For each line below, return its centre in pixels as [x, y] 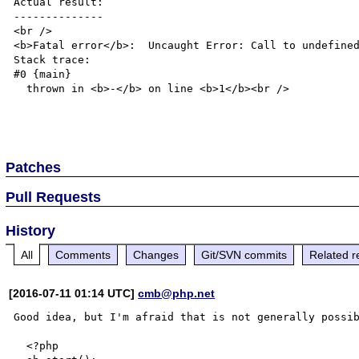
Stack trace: [52, 60]
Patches [34, 167]
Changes [156, 254]
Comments [83, 254]
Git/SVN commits [244, 254]
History [31, 230]
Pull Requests [54, 197]
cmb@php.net [177, 293]
